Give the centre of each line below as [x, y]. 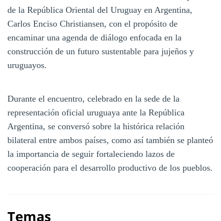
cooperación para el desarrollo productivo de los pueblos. [110, 167]
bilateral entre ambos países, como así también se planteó [110, 140]
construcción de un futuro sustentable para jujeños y [101, 51]
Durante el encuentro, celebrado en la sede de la [93, 98]
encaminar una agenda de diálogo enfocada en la [94, 37]
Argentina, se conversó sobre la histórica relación [96, 126]
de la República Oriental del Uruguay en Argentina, [100, 10]
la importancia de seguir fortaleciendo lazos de [91, 154]
